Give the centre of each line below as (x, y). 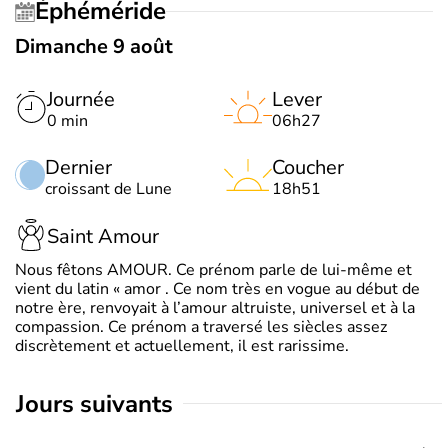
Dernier (78, 167)
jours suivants (99, 403)
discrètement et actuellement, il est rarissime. (182, 345)
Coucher (308, 167)
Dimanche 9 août (94, 46)
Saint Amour (103, 237)
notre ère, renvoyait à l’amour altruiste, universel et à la (215, 307)
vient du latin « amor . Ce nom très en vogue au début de (217, 288)
